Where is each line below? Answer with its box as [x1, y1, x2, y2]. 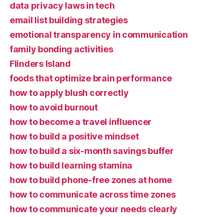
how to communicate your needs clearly [10, 204, 178, 214]
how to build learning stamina [10, 160, 133, 170]
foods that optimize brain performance [10, 73, 172, 83]
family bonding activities [10, 44, 113, 54]
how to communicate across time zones [10, 189, 176, 200]
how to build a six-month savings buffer [10, 146, 174, 156]
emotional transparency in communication [10, 30, 188, 40]
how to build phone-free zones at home [10, 175, 172, 185]
